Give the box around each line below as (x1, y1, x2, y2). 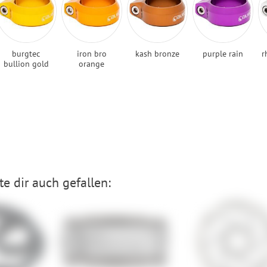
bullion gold (3, 58, 49, 70)
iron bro (76, 48, 107, 60)
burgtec (12, 48, 41, 60)
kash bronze (135, 48, 179, 60)
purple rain (202, 48, 243, 60)
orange (79, 58, 105, 70)
